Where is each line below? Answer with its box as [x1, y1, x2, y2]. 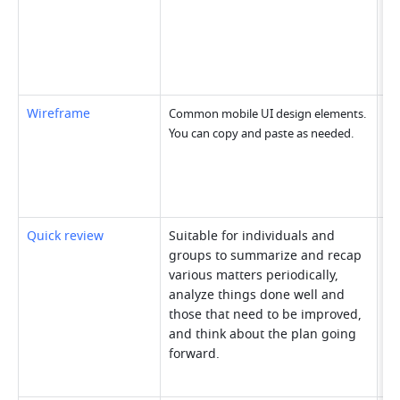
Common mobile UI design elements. [169, 105, 367, 123]
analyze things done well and [169, 286, 346, 305]
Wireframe [27, 104, 91, 124]
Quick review [27, 227, 104, 246]
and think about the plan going [169, 325, 357, 345]
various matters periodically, [169, 266, 339, 286]
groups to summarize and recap [169, 246, 362, 266]
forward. [169, 345, 221, 364]
